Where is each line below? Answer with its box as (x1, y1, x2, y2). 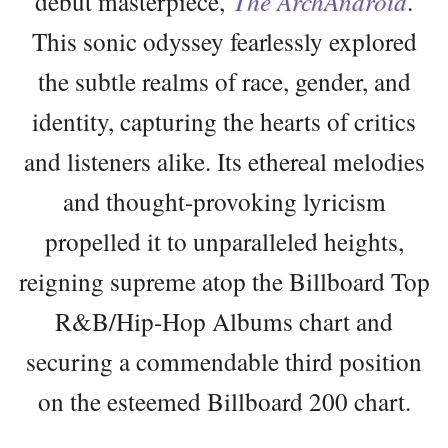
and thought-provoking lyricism (62, 183, 386, 218)
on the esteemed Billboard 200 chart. (37, 383, 411, 418)
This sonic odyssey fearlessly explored (31, 23, 417, 58)
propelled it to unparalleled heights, (44, 223, 404, 258)
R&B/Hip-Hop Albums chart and (55, 303, 393, 338)
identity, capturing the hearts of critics (32, 103, 416, 138)
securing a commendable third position (26, 343, 422, 378)
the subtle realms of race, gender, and (37, 63, 411, 98)
